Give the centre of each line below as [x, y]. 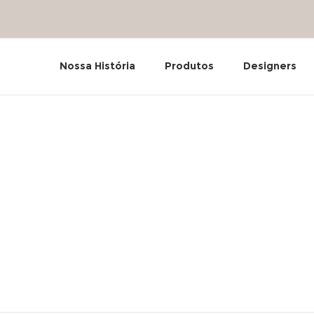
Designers [270, 66]
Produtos [189, 66]
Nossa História [97, 66]
